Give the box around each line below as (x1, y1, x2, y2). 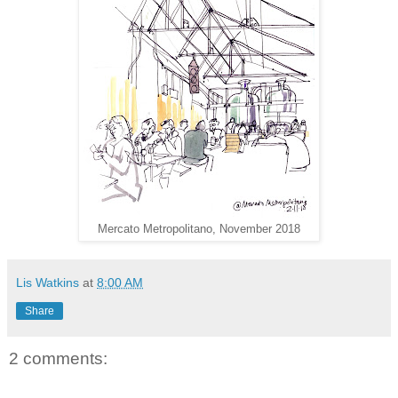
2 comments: (9, 349, 107, 369)
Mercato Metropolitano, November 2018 (98, 223, 300, 236)
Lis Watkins (16, 275, 79, 291)
